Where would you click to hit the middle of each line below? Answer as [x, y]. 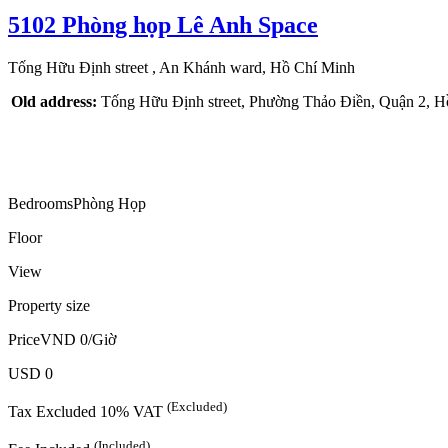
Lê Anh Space [247, 25]
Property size [49, 305]
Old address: [54, 101]
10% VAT [133, 412]
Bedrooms [40, 203]
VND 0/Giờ [78, 339]
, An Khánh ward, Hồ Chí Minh [253, 67]
